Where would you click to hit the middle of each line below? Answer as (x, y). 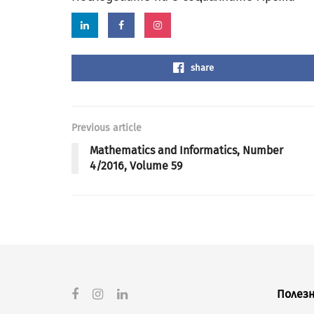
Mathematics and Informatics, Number (186, 151)
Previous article (107, 128)
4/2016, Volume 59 (136, 166)
